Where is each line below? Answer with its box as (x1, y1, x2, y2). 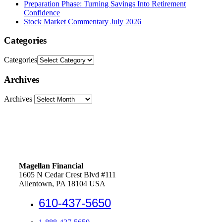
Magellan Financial (19, 161, 83, 170)
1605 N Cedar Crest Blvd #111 (19, 170, 116, 179)
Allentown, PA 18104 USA (19, 179, 106, 188)
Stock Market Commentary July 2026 (24, 17, 141, 26)
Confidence (24, 8, 60, 17)
